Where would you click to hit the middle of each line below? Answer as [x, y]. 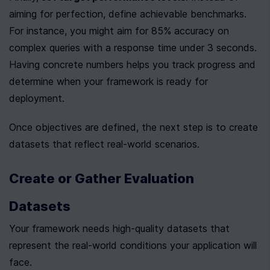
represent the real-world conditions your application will [133, 245]
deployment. [37, 98]
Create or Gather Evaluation [102, 178]
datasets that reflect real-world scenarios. [104, 144]
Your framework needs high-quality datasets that [119, 228]
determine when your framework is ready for [108, 81]
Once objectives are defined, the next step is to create [133, 127]
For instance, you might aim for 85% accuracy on [119, 31]
